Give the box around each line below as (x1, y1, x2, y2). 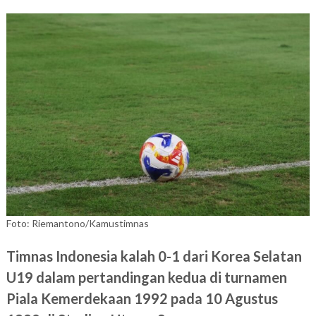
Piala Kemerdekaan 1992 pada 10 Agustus (6, 290, 278, 308)
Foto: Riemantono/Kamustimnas (6, 217, 149, 230)
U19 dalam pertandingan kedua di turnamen (6, 269, 287, 286)
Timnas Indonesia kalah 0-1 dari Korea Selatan (6, 248, 302, 265)
